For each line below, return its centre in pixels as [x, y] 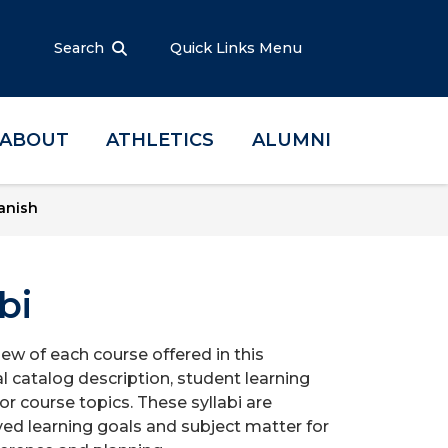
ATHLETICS [160, 140]
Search [79, 48]
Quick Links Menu [238, 48]
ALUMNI [291, 140]
